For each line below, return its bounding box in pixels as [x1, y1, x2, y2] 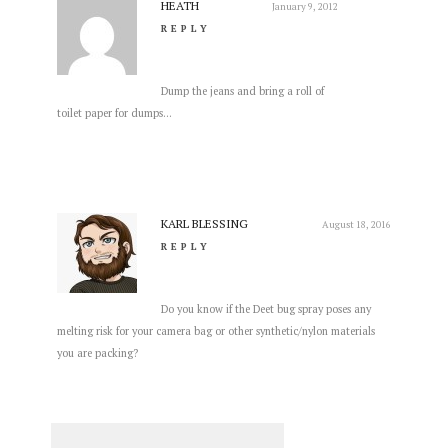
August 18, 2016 [322, 217, 392, 231]
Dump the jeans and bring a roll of [160, 83, 324, 98]
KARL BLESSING [160, 215, 248, 231]
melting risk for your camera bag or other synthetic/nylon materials [56, 323, 375, 338]
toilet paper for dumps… [56, 105, 172, 120]
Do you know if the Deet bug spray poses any [160, 301, 371, 316]
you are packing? [56, 345, 138, 360]
